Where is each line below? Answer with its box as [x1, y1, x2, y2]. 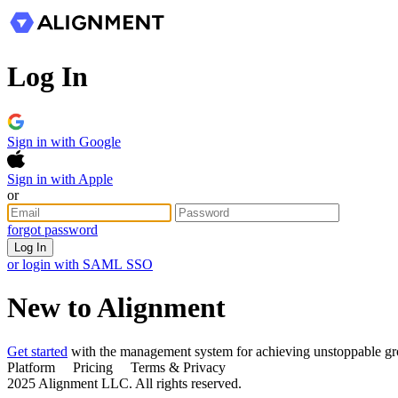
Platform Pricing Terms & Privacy [7, 359, 226, 375]
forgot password [7, 221, 98, 237]
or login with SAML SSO [7, 256, 153, 272]
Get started [7, 343, 68, 359]
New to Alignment [7, 291, 226, 324]
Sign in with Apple [7, 171, 113, 187]
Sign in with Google [7, 133, 121, 149]
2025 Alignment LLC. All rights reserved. [7, 375, 249, 391]
